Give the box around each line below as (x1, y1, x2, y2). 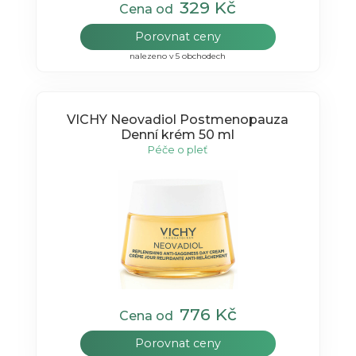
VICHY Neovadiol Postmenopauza (67, 111, 289, 127)
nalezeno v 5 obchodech (130, 51, 226, 62)
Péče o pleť (148, 142, 208, 156)
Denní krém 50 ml (121, 126, 235, 142)
